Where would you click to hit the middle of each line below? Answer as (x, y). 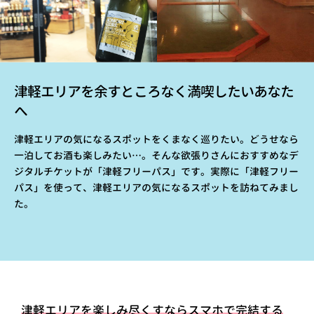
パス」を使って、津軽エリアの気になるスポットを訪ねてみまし (156, 187)
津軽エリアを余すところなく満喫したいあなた (154, 91)
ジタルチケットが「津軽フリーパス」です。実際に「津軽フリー (156, 171)
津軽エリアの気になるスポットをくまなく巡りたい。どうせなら (156, 139)
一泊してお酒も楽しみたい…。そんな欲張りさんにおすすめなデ (156, 155)
